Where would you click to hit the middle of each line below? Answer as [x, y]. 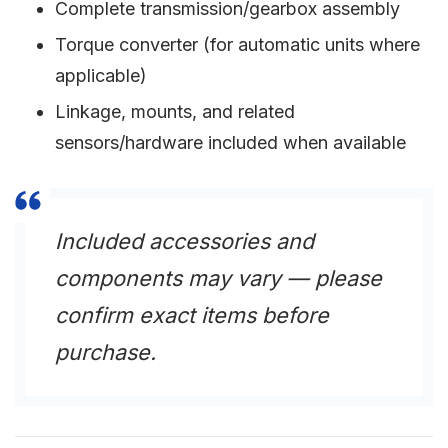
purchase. [105, 352]
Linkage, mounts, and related [175, 112]
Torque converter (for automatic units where [237, 45]
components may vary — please [218, 278]
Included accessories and [184, 241]
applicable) [101, 76]
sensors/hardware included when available [230, 143]
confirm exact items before [192, 315]
